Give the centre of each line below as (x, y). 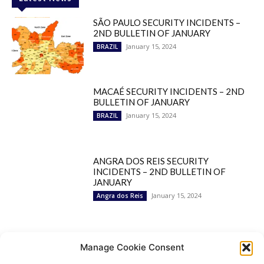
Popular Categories (60, 244)
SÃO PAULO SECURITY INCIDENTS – (167, 22)
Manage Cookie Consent (132, 247)
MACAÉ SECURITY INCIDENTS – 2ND (169, 92)
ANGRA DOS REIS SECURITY (151, 161)
